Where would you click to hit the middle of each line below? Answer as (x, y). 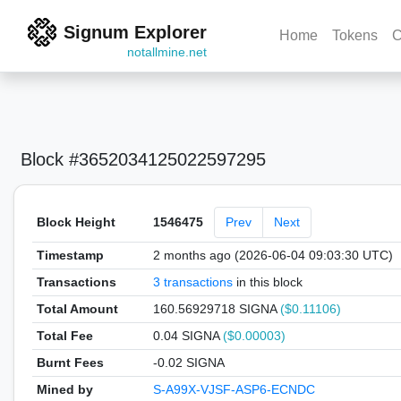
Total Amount (77, 309)
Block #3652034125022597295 (143, 159)
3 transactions (192, 282)
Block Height (76, 222)
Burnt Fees (70, 363)
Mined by (64, 389)
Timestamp (70, 255)
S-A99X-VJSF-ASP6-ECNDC (234, 389)
